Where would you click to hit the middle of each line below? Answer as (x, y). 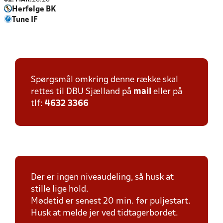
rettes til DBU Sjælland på (82, 92)
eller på (167, 92)
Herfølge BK (34, 9)
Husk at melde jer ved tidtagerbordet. (105, 213)
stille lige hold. (60, 189)
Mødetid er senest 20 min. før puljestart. (111, 201)
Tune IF (25, 20)
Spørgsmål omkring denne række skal (105, 80)
